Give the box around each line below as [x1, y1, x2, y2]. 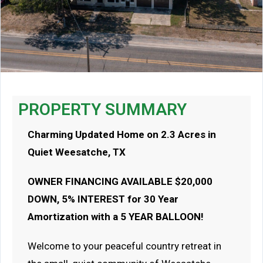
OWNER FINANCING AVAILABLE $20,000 [28, 176, 213, 187]
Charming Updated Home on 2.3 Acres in [28, 129, 216, 140]
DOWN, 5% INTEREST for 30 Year [28, 193, 178, 205]
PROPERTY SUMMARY [18, 100, 187, 119]
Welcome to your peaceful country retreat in [28, 240, 221, 252]
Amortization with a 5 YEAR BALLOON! [28, 211, 206, 222]
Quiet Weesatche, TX [28, 146, 126, 158]
